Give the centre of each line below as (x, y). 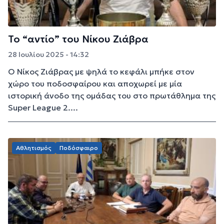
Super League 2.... (43, 108)
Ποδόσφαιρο (79, 148)
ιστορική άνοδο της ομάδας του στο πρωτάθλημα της (112, 96)
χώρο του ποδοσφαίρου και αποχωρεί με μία (95, 84)
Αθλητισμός (34, 148)
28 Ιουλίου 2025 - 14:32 (48, 55)
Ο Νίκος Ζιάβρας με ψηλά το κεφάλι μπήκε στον (101, 72)
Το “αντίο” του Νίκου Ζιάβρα (78, 39)
